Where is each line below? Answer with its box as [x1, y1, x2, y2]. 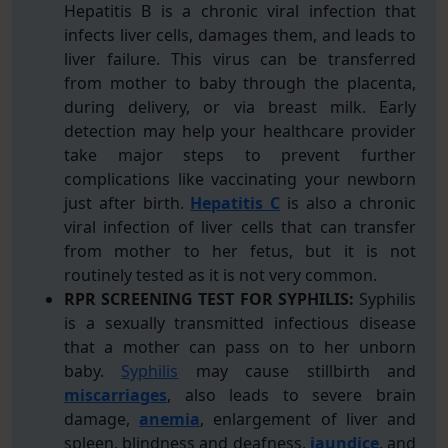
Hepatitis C [190, 192, 280, 214]
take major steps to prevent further [64, 144, 416, 166]
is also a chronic [280, 192, 416, 214]
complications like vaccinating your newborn [64, 168, 416, 190]
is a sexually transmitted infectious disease [64, 312, 416, 334]
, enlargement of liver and [200, 408, 417, 430]
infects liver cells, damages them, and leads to [64, 24, 416, 46]
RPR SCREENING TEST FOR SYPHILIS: [64, 288, 354, 310]
